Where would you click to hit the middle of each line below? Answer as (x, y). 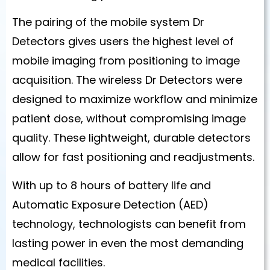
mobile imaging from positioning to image (126, 61)
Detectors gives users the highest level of (123, 42)
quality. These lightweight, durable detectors (131, 138)
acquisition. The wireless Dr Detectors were (127, 80)
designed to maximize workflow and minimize (135, 99)
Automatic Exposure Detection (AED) (110, 204)
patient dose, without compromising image (129, 119)
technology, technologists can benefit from (129, 224)
